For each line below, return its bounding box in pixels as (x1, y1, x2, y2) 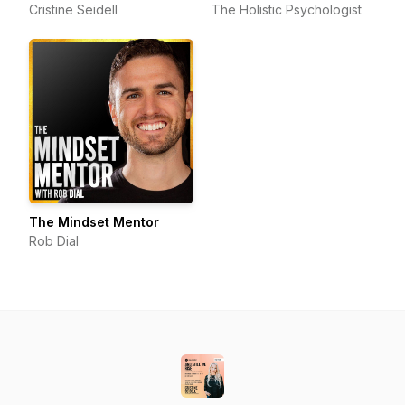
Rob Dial (29, 233, 79, 249)
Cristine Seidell (29, 2, 118, 17)
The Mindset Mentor (29, 214, 159, 230)
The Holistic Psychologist (212, 2, 362, 17)
